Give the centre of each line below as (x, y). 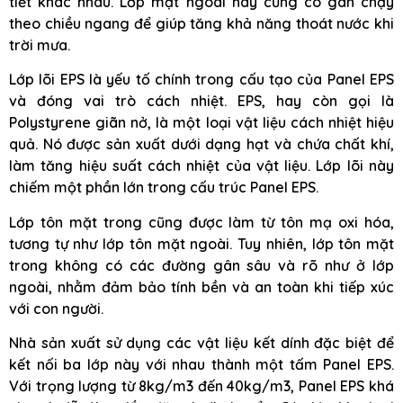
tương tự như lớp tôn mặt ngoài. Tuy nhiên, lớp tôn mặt (201, 243)
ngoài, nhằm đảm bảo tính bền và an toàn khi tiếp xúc (201, 287)
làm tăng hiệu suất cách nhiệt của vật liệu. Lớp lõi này (201, 166)
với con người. (56, 308)
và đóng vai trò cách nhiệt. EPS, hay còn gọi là (201, 101)
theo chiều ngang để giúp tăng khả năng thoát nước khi (201, 23)
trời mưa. (40, 45)
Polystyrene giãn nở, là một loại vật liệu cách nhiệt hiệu (201, 123)
